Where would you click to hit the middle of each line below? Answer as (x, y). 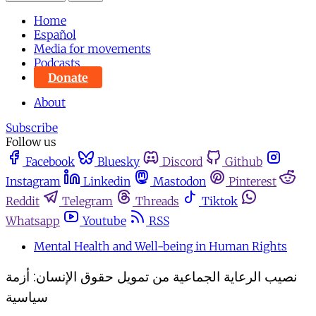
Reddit (23, 201)
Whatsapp (33, 221)
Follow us (31, 142)
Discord (182, 162)
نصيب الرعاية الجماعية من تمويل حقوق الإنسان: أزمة (151, 277)
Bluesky (119, 162)
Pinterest (253, 182)
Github (244, 162)
